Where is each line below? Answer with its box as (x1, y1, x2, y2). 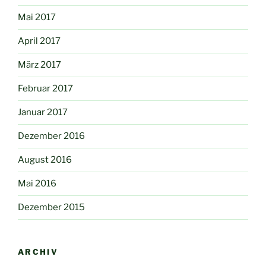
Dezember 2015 (18, 202, 85, 213)
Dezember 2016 (18, 131, 85, 142)
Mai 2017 (18, 12, 56, 23)
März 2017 (18, 59, 61, 71)
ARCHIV (18, 246, 59, 256)
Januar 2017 (18, 107, 68, 118)
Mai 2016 (18, 178, 56, 189)
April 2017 (18, 36, 61, 47)
